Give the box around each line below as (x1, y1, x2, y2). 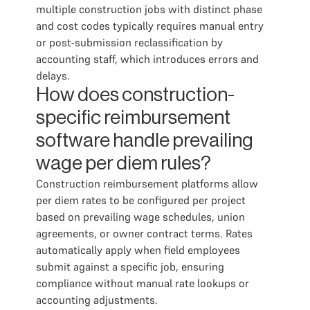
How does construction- (36, 85, 235, 104)
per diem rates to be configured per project (36, 193, 246, 207)
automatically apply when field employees (36, 243, 240, 257)
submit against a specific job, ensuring (36, 259, 224, 273)
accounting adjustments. (36, 293, 158, 307)
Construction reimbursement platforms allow (36, 176, 258, 190)
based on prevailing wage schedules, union (36, 210, 245, 224)
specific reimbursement (36, 108, 230, 127)
